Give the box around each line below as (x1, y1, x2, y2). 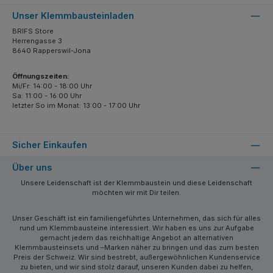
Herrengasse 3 (12, 37, 62, 46)
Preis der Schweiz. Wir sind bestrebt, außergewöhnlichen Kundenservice (13, 252, 260, 261)
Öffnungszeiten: (12, 71, 69, 80)
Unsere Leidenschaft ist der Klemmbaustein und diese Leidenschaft (21, 178, 252, 187)
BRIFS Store (12, 27, 54, 36)
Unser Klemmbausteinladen (12, 10, 134, 21)
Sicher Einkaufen (12, 140, 87, 151)
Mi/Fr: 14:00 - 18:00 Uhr (12, 81, 92, 90)
